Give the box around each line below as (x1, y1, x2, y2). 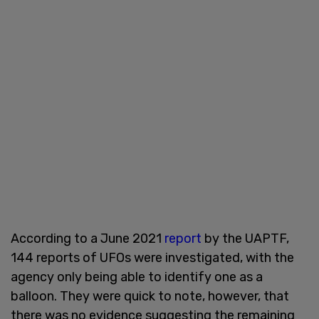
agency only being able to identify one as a (11, 268, 263, 285)
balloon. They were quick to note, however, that (11, 288, 289, 304)
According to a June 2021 (11, 230, 164, 246)
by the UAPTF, (202, 230, 289, 246)
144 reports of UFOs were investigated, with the (11, 249, 294, 266)
